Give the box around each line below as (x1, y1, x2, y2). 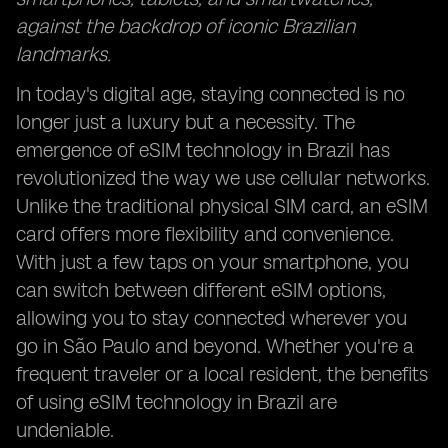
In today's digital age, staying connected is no (16, 82, 405, 106)
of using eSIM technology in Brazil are (16, 390, 337, 414)
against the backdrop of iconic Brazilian (16, 14, 355, 38)
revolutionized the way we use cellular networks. (16, 166, 430, 190)
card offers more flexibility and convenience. (16, 222, 394, 246)
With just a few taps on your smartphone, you (16, 250, 409, 274)
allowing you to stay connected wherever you (16, 306, 407, 330)
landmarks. (16, 42, 111, 66)
